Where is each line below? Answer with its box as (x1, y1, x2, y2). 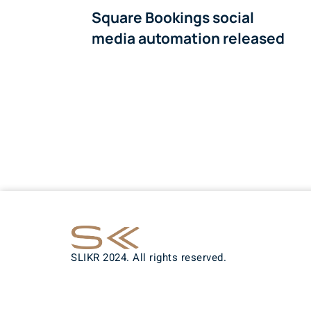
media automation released (92, 28, 285, 49)
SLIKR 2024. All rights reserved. (71, 250, 230, 266)
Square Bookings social (92, 8, 254, 28)
